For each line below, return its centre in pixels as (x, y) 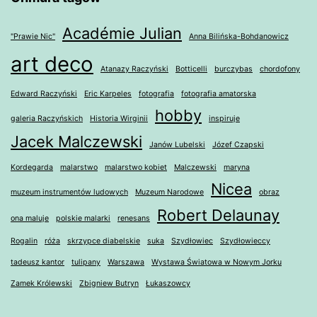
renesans (134, 219)
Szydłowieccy (245, 241)
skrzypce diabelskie (104, 241)
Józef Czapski (238, 145)
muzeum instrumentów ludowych (69, 192)
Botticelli (191, 69)
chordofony (280, 69)
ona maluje (30, 219)
